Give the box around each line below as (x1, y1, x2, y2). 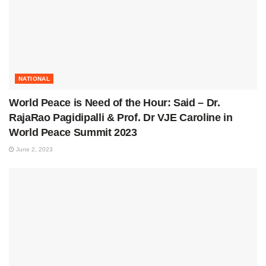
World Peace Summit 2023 (9, 126, 137, 138)
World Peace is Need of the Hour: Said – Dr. (9, 96, 220, 109)
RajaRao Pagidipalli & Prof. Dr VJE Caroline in (9, 111, 233, 123)
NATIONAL (18, 75, 50, 82)
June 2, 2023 (14, 145, 53, 153)
